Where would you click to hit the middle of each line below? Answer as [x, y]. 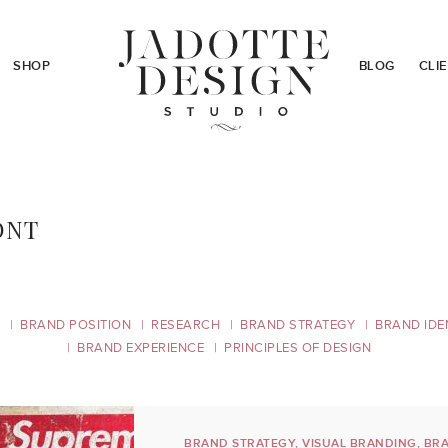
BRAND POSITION [75, 325]
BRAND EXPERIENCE [140, 348]
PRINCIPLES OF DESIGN [297, 348]
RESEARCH [185, 325]
